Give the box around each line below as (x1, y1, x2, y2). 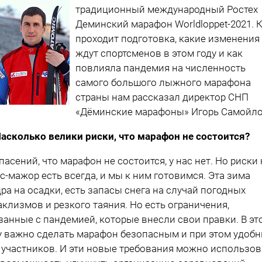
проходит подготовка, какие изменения (75, 32, 260, 44)
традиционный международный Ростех (75, 3, 258, 15)
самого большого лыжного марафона (75, 76, 251, 88)
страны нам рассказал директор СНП (75, 91, 249, 103)
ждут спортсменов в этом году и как (75, 47, 243, 59)
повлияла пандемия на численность (75, 61, 246, 74)
